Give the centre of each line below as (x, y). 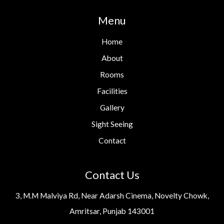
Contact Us (112, 175)
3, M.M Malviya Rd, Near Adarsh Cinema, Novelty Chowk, (112, 195)
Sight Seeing (112, 124)
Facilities (112, 91)
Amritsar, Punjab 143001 (112, 211)
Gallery (112, 107)
